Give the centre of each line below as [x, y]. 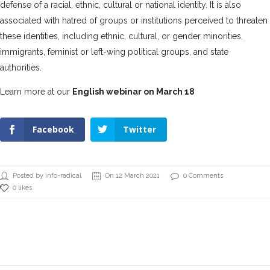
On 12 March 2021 [132, 175]
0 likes [22, 187]
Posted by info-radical [47, 175]
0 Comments [203, 175]
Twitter [139, 129]
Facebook [53, 129]
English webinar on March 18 [133, 91]
